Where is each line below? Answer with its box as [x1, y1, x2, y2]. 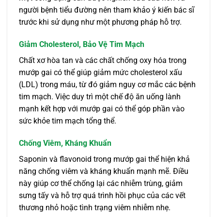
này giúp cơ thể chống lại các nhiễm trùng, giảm [19, 178, 183, 188]
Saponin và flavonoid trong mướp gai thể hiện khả [19, 154, 190, 164]
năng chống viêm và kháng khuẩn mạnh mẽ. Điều [19, 166, 188, 176]
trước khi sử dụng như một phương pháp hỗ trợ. [19, 17, 182, 27]
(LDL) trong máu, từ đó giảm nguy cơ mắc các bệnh [19, 80, 196, 90]
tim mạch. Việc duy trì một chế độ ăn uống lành [19, 92, 181, 102]
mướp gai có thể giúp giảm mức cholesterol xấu [19, 68, 182, 77]
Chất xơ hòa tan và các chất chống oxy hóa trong [19, 56, 186, 65]
